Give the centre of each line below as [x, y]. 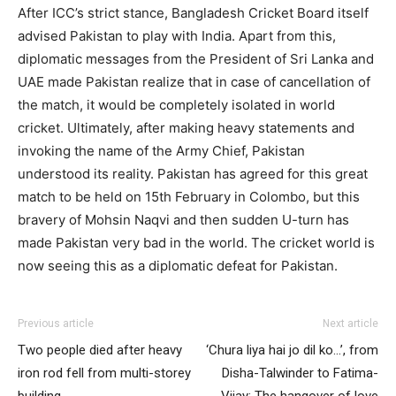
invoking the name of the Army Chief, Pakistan [161, 151]
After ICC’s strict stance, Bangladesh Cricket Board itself [193, 13]
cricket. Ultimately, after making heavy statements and [186, 128]
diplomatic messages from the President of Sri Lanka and [196, 59]
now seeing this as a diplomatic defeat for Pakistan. [178, 266]
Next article [350, 324]
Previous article [56, 324]
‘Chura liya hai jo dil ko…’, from [292, 350]
